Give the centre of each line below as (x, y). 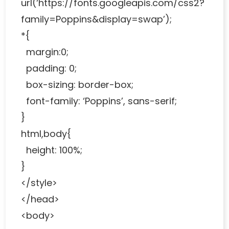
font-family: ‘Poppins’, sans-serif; (99, 101)
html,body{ (46, 133)
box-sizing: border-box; (77, 84)
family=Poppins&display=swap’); (97, 19)
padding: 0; (49, 68)
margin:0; (45, 52)
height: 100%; (52, 150)
